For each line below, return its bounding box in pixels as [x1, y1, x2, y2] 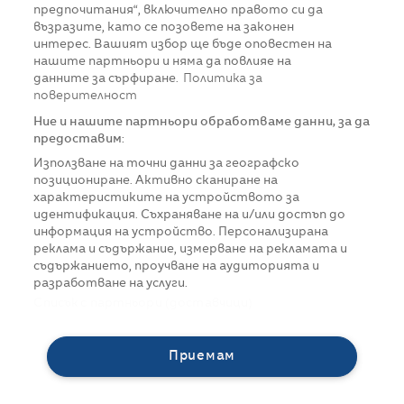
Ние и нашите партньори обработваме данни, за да [33, 116, 371, 128]
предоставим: [33, 133, 125, 145]
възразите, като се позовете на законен [33, 22, 295, 33]
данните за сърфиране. [33, 73, 179, 85]
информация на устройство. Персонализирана [33, 226, 329, 238]
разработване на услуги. [33, 278, 188, 289]
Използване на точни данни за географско [33, 158, 300, 170]
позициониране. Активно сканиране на [33, 175, 279, 187]
